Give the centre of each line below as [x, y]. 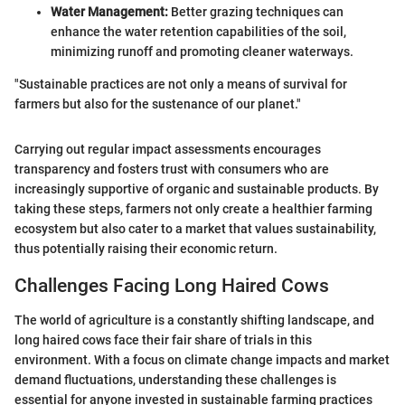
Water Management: [109, 11]
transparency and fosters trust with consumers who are [172, 169]
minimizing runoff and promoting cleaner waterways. [202, 51]
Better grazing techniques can [256, 11]
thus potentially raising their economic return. [146, 248]
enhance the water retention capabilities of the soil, [198, 31]
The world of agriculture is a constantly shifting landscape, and [194, 320]
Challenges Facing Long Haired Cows [172, 285]
